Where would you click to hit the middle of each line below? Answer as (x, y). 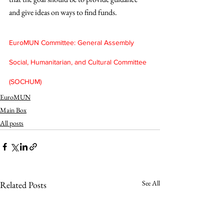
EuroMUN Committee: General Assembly (72, 42)
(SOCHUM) (25, 81)
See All (151, 183)
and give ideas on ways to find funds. (63, 12)
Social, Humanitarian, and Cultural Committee (79, 62)
